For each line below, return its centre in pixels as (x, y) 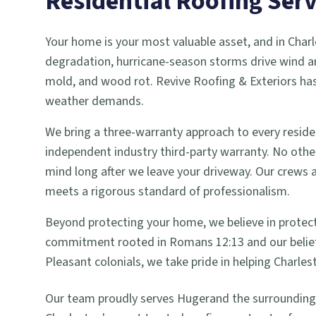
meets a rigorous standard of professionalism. (168, 192)
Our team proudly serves (111, 299)
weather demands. (95, 101)
